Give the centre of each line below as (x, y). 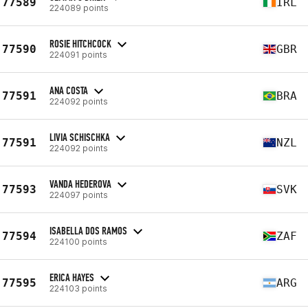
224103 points (78, 288)
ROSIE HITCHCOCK (80, 43)
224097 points (79, 195)
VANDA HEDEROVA (80, 184)
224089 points (79, 8)
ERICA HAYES (72, 277)
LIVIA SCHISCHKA (80, 137)
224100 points (78, 241)
